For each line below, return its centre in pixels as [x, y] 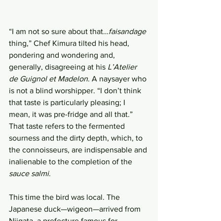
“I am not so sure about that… [59, 31]
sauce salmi [29, 173]
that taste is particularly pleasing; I [68, 102]
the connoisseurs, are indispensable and [79, 150]
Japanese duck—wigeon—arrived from [76, 209]
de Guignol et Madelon [48, 79]
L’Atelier [123, 67]
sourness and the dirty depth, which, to [77, 138]
